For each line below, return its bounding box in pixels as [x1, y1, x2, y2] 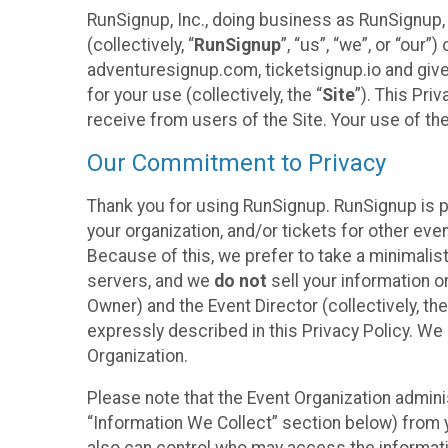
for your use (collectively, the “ [87, 84, 322, 105]
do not [214, 270, 267, 291]
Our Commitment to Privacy [87, 149, 386, 178]
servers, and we [87, 270, 214, 291]
